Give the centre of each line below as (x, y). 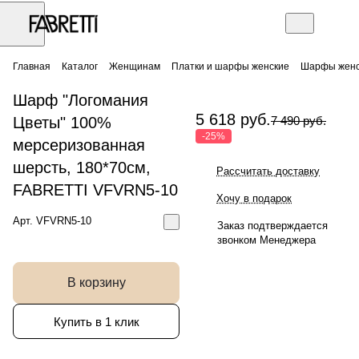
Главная (32, 67)
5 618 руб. (233, 119)
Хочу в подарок (254, 198)
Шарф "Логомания (81, 100)
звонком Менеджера (266, 240)
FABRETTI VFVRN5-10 (95, 190)
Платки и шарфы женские (230, 67)
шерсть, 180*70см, (82, 167)
